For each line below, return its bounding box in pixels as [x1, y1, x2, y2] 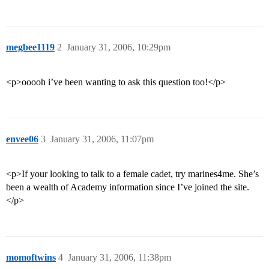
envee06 [6, 134, 38, 145]
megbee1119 [6, 42, 55, 53]
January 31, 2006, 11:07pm [50, 134, 154, 145]
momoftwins [6, 252, 56, 263]
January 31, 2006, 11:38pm [68, 252, 171, 263]
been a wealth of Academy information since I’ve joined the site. [6, 182, 249, 193]
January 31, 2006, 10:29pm [67, 42, 171, 53]
